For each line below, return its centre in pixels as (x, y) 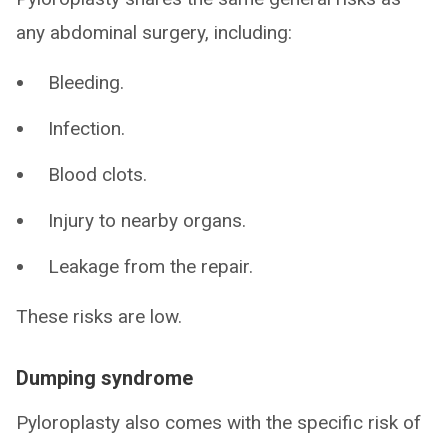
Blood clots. (97, 174)
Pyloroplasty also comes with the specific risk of (218, 422)
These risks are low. (99, 316)
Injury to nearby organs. (147, 220)
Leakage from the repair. (150, 266)
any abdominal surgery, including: (154, 32)
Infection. (86, 128)
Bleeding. (86, 82)
